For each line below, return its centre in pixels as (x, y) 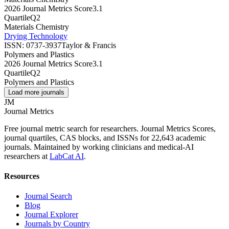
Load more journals (36, 92)
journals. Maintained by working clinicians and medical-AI (99, 147)
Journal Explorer (51, 215)
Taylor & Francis (89, 45)
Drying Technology (36, 36)
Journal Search (48, 196)
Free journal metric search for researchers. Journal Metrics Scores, (110, 128)
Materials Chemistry (37, 27)
